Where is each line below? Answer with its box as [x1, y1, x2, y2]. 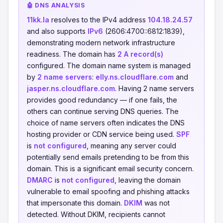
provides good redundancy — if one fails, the [27, 96, 177, 104]
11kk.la [27, 15, 49, 24]
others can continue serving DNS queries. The [27, 107, 179, 115]
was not [142, 199, 170, 207]
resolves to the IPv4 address [49, 15, 148, 24]
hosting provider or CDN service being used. [27, 130, 176, 138]
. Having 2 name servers [115, 84, 194, 93]
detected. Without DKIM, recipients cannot [27, 210, 165, 219]
